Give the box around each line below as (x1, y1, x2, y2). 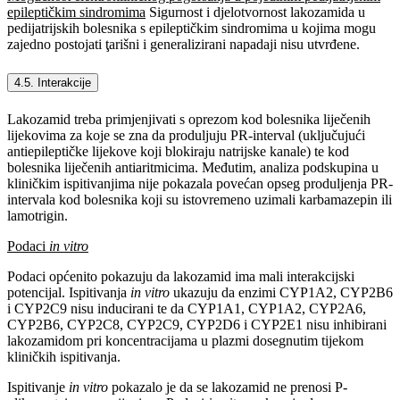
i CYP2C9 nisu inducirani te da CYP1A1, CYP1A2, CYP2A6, (7, 300, 366, 316)
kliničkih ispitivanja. (7, 348, 121, 364)
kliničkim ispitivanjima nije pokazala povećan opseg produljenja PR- (7, 175, 393, 191)
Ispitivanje (7, 379, 69, 395)
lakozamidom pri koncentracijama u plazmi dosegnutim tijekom (7, 332, 363, 348)
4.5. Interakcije (14, 75, 91, 89)
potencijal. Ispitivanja (7, 284, 130, 300)
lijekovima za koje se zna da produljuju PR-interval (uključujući (7, 127, 365, 143)
